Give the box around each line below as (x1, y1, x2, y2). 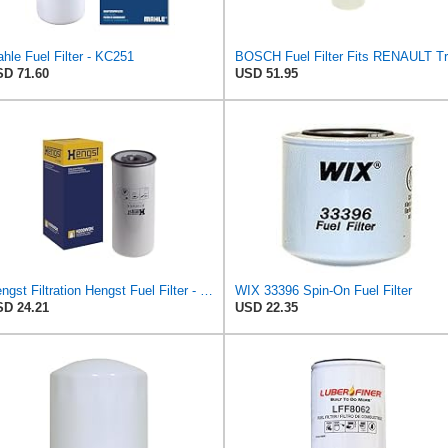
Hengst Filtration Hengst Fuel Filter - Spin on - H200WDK (200, 283, 213, 299)
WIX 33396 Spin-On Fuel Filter (235, 283, 412, 299)
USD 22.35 (235, 300, 298, 316)
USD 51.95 (235, 66, 298, 82)
